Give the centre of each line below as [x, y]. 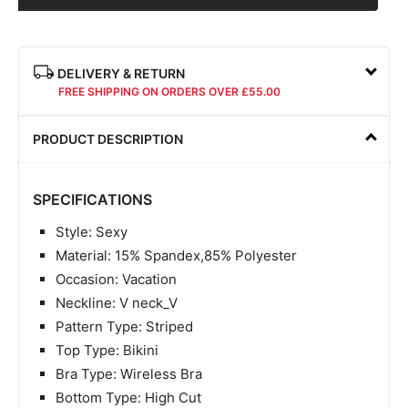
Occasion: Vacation [116, 279]
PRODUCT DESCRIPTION [108, 138]
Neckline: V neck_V [117, 302]
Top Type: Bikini [107, 350]
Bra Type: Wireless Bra [129, 373]
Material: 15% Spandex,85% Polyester [176, 255]
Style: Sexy [92, 231]
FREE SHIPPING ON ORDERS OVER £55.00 [169, 91]
